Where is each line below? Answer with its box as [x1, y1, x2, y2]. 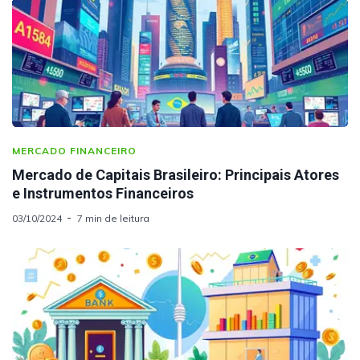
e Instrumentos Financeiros [12, 185, 194, 202]
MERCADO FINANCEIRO [12, 145, 137, 157]
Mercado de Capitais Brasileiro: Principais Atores [12, 166, 339, 184]
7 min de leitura [77, 212, 149, 225]
